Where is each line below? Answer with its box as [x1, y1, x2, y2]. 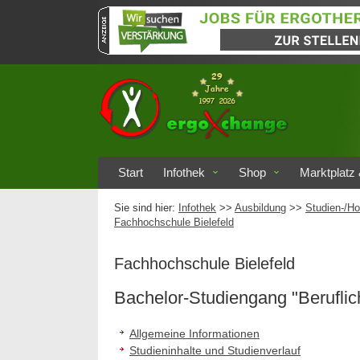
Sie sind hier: [114, 202, 178, 214]
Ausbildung [235, 202, 286, 214]
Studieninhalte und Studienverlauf [129, 344, 301, 357]
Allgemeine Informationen [129, 327, 260, 340]
